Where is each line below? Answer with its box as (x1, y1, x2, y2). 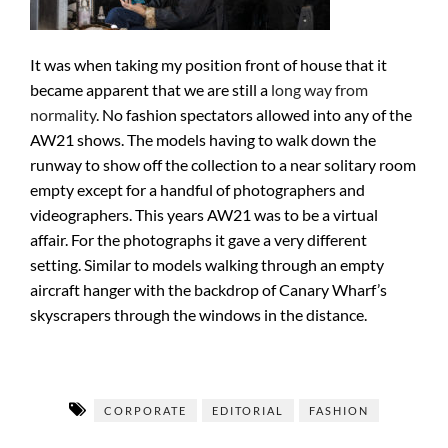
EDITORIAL (212, 404, 284, 417)
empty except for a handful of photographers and (30, 180, 365, 199)
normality (30, 105, 96, 124)
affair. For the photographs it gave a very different (30, 230, 367, 249)
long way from (271, 80, 368, 99)
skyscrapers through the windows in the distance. (30, 305, 367, 324)
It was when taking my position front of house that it (30, 55, 387, 74)
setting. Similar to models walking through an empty (30, 255, 384, 274)
